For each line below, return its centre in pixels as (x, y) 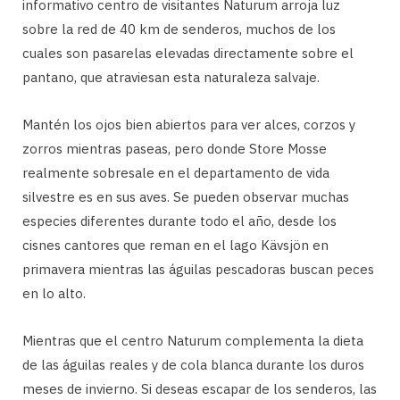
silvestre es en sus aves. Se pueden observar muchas (186, 196)
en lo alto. (54, 293)
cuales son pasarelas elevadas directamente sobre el (188, 53)
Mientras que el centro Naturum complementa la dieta (193, 340)
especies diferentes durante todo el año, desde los (179, 221)
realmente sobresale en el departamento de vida (176, 172)
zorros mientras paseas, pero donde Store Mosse (175, 148)
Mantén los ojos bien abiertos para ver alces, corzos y (189, 124)
